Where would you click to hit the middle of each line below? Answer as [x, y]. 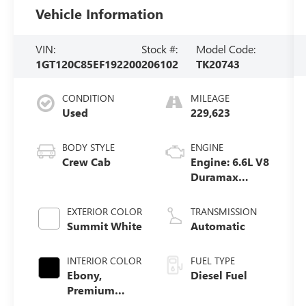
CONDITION [88, 98]
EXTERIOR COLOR [105, 212]
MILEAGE [210, 98]
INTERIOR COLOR [105, 261]
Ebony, [85, 275]
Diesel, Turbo [224, 192]
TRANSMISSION [223, 212]
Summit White [105, 226]
